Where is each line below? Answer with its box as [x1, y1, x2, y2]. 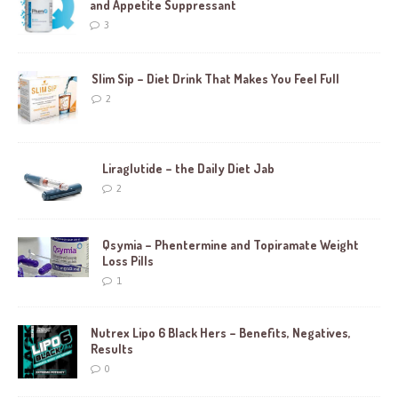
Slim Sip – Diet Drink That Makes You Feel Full [92, 70, 339, 86]
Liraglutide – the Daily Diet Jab [102, 160, 275, 176]
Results [91, 341, 133, 357]
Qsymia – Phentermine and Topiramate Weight [102, 237, 359, 253]
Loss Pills [102, 253, 154, 269]
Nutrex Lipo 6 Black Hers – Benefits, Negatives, [91, 325, 351, 341]
